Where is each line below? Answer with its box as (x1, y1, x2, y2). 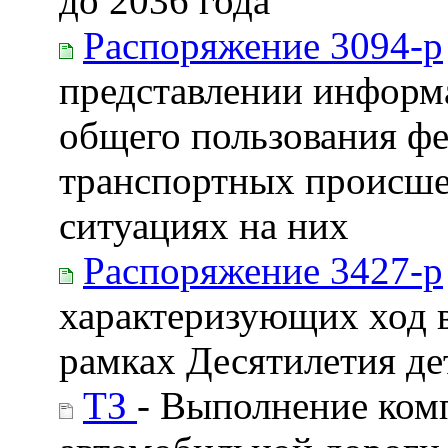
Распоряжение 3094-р (83, 23, 443, 67)
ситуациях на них (59, 203, 349, 247)
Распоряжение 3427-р (83, 248, 443, 292)
